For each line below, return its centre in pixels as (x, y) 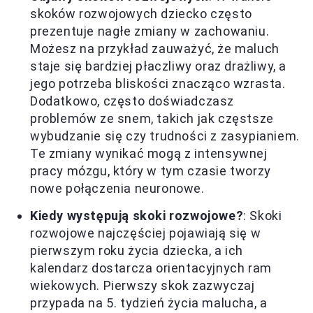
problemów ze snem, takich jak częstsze (152, 118)
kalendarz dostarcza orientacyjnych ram (151, 268)
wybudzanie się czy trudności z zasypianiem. (165, 136)
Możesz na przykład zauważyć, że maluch (155, 48)
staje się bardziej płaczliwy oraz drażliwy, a (159, 66)
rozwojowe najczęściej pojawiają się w (146, 233)
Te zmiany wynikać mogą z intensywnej (149, 153)
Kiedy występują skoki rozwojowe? (137, 215)
